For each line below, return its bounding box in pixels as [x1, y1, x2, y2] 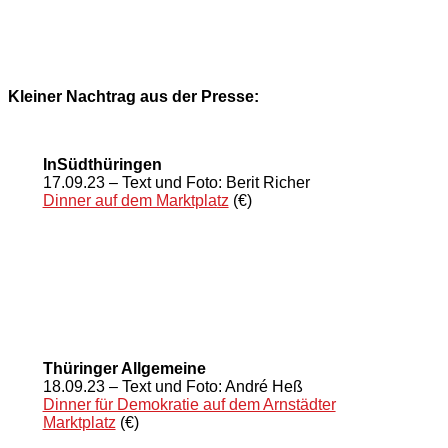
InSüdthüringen [42, 155, 162, 173]
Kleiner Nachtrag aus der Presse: [8, 87, 259, 105]
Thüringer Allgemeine [42, 359, 206, 377]
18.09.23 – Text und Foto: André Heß [42, 377, 303, 395]
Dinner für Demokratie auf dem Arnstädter [42, 395, 336, 413]
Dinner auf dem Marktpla [42, 191, 217, 209]
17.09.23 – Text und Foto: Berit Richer [42, 173, 310, 191]
